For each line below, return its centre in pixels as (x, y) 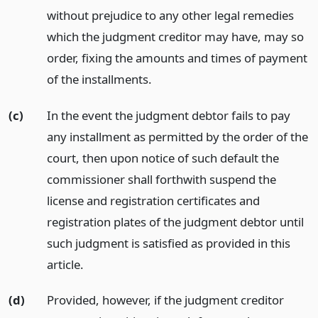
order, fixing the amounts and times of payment (177, 57)
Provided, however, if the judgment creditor (165, 300)
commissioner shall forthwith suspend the (161, 179)
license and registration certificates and (153, 200)
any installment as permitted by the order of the (177, 136)
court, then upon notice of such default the (163, 158)
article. (65, 264)
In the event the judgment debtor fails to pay (168, 115)
